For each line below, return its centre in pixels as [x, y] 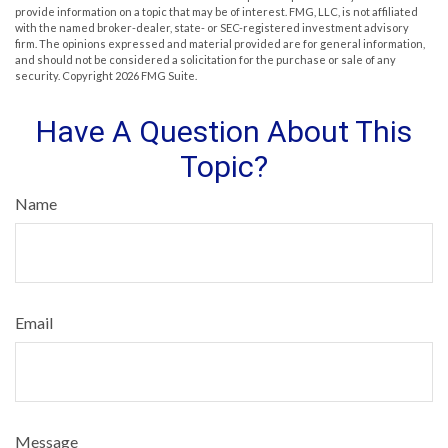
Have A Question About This [224, 131]
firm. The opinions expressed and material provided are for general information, [220, 43]
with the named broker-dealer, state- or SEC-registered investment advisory [212, 27]
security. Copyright [65, 75]
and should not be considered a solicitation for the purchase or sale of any [205, 59]
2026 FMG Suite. [156, 75]
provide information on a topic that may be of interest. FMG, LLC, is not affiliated [216, 11]
